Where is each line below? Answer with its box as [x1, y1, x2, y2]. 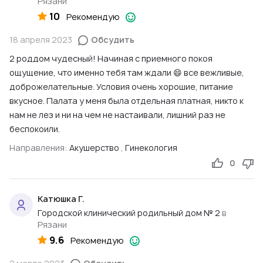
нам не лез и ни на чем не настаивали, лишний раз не [9, 109, 225, 120]
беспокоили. [9, 123, 60, 134]
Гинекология [125, 141, 177, 153]
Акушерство [69, 141, 119, 153]
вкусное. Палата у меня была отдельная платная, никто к [9, 95, 244, 106]
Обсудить [91, 33, 134, 45]
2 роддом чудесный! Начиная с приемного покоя [9, 52, 213, 64]
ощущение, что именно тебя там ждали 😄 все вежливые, [9, 66, 244, 78]
